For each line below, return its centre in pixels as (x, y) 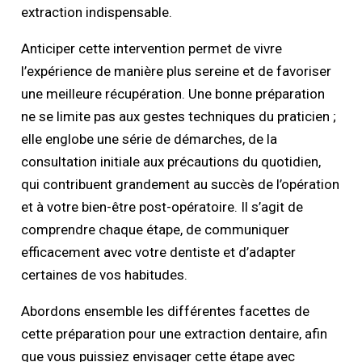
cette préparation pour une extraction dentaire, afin (175, 334)
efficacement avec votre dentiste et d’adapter (159, 253)
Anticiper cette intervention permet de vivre (152, 49)
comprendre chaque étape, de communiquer (156, 230)
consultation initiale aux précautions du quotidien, (171, 162)
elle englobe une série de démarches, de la (149, 139)
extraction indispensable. (97, 13)
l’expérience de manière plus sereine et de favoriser (177, 72)
